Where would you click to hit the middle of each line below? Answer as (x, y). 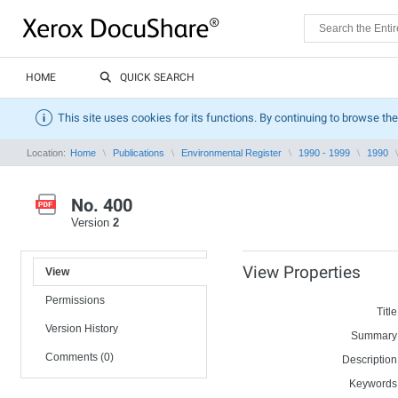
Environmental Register (231, 153)
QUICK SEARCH (157, 77)
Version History (82, 329)
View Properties (302, 272)
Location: (48, 153)
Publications (139, 153)
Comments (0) (80, 357)
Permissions (75, 300)
